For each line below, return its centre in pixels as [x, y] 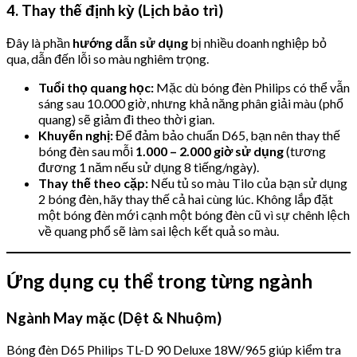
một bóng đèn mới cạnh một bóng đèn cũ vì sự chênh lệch [194, 214]
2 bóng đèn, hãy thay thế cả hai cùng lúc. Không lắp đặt [186, 198]
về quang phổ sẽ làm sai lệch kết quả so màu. [159, 230]
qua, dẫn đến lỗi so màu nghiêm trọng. [108, 58]
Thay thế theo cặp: [93, 182]
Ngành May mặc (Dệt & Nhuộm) [114, 318]
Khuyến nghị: [76, 135]
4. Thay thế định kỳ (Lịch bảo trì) [115, 11]
